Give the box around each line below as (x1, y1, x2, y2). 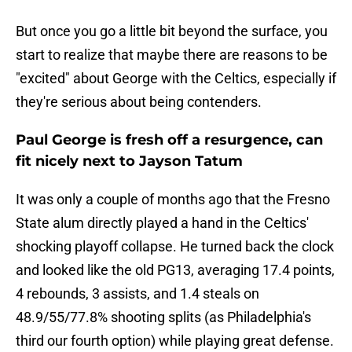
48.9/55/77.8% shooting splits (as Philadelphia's (16, 309, 311, 326)
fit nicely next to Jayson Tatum (16, 152, 243, 170)
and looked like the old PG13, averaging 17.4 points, (16, 262, 335, 279)
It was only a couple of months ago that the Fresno (16, 191, 330, 208)
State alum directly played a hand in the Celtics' (16, 214, 309, 232)
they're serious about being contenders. (16, 93, 262, 111)
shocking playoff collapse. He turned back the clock (16, 238, 334, 255)
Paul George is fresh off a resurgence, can (16, 131, 323, 149)
